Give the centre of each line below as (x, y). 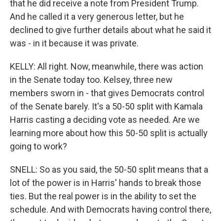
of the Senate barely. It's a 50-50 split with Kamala (106, 107)
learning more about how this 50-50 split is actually (109, 133)
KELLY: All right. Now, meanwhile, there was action (107, 67)
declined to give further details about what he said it (110, 30)
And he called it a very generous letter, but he (97, 17)
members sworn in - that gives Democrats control (107, 93)
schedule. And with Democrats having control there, (110, 210)
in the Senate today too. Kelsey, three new (91, 80)
